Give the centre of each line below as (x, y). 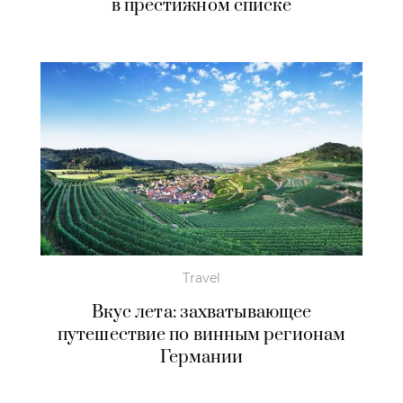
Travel (201, 278)
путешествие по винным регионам (201, 335)
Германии (201, 357)
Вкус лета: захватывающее (201, 312)
